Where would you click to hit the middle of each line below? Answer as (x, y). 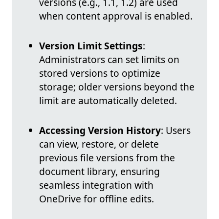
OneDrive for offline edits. (97, 199)
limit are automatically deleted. (108, 101)
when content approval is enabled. (116, 16)
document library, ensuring (99, 172)
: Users (176, 131)
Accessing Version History (100, 131)
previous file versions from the (107, 158)
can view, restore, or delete (99, 144)
